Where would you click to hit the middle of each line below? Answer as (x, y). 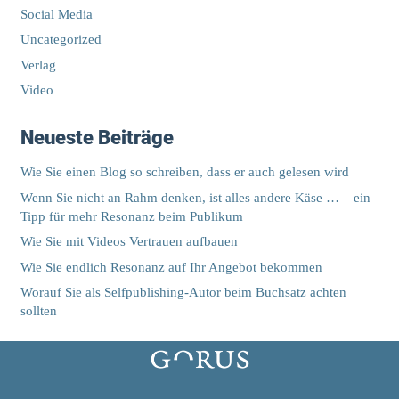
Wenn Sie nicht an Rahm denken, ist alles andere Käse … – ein (195, 197)
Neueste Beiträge (97, 138)
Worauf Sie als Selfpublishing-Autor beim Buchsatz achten (183, 293)
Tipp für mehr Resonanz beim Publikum (131, 216)
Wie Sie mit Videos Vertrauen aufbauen (129, 242)
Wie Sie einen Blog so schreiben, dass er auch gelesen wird (184, 172)
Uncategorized (61, 40)
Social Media (56, 14)
